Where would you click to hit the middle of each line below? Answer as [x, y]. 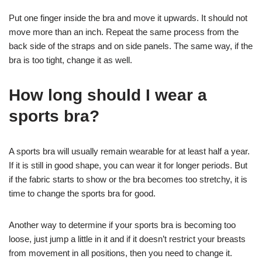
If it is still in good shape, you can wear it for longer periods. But [128, 166]
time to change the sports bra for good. [82, 194]
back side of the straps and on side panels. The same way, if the [131, 46]
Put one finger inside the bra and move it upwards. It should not [128, 18]
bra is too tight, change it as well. [70, 60]
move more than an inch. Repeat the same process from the [124, 32]
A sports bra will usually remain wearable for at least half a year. [129, 151]
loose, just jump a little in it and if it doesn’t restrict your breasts [127, 239]
